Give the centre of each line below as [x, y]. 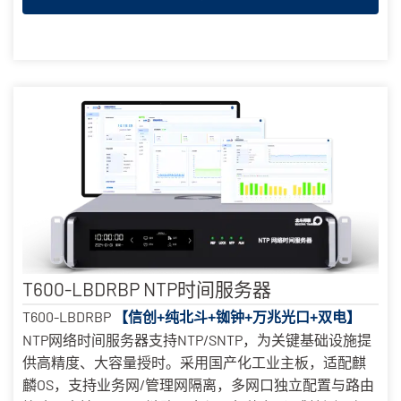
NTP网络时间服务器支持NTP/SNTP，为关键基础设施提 [197, 339]
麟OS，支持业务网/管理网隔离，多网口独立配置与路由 [198, 384]
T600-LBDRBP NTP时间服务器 [147, 288]
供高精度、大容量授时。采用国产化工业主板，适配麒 [194, 362]
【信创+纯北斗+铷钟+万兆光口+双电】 [237, 317]
